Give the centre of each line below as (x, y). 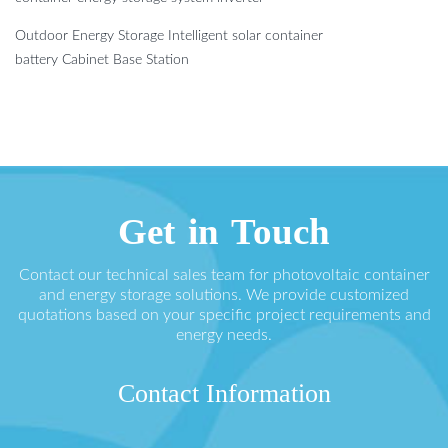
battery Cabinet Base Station (102, 60)
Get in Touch (224, 232)
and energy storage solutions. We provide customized (224, 295)
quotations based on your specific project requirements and (224, 315)
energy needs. (224, 335)
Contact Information (224, 394)
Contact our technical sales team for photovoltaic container (224, 275)
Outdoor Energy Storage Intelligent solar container (169, 36)
